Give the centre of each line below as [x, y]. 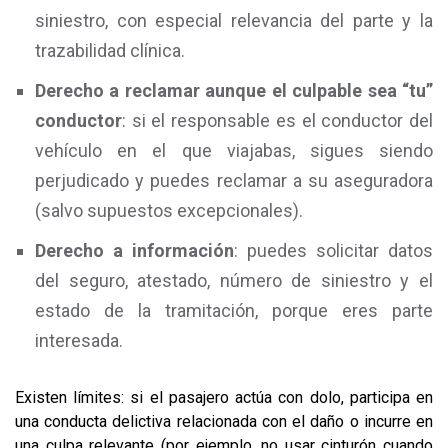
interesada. [79, 340]
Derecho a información [134, 250]
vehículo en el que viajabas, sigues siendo [234, 150]
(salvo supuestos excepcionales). [169, 210]
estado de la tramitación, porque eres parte [234, 310]
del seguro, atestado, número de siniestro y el [234, 280]
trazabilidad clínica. [110, 50]
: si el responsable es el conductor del [277, 120]
